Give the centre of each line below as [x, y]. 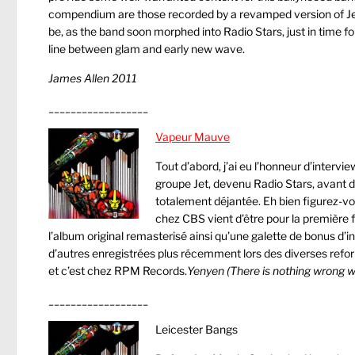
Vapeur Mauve [193, 137]
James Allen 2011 [93, 78]
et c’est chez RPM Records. [118, 271]
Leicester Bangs [197, 329]
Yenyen [206, 271]
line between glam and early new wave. [147, 49]
